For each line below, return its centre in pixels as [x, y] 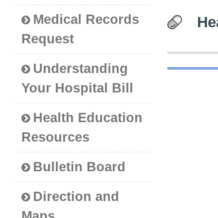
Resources [56, 137]
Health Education [88, 118]
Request [48, 39]
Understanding [81, 69]
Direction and [76, 197]
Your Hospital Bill [78, 88]
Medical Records [86, 20]
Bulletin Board [80, 167]
